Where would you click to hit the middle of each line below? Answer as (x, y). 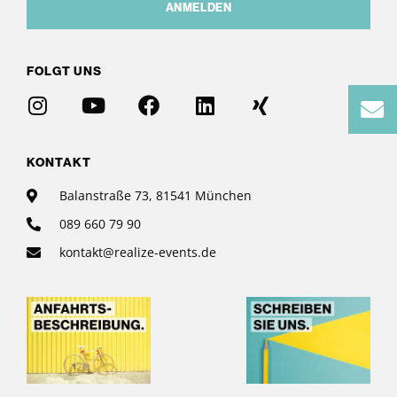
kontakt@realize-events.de (138, 253)
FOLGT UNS (64, 71)
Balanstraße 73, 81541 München (156, 196)
